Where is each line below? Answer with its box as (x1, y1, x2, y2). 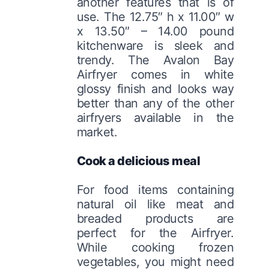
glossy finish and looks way (76, 81, 234, 96)
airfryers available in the (76, 110, 234, 125)
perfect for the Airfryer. (76, 225, 234, 240)
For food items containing (76, 182, 234, 197)
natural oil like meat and (76, 196, 234, 211)
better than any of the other (76, 95, 234, 110)
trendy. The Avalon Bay (76, 52, 234, 67)
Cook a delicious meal (76, 153, 201, 168)
